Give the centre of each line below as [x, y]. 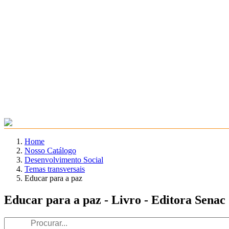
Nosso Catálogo [50, 151]
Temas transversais [55, 169]
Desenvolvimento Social [64, 160]
